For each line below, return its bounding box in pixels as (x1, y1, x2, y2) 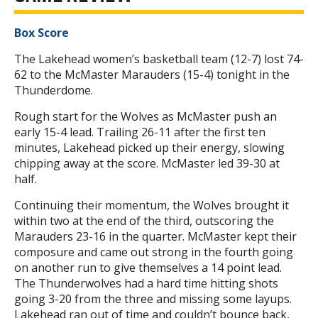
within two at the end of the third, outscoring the (14, 213, 274, 229)
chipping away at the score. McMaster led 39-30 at (14, 155, 280, 172)
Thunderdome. (14, 82, 93, 99)
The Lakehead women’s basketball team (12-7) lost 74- (14, 51, 304, 67)
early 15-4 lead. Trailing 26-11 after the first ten (14, 124, 265, 141)
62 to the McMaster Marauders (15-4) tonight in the (14, 67, 290, 83)
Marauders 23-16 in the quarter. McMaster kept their (14, 229, 297, 245)
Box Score (14, 25, 69, 41)
